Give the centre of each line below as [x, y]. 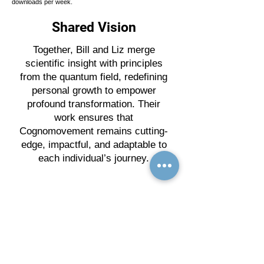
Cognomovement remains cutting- [94, 131]
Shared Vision [94, 28]
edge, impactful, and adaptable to [94, 145]
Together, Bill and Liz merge [94, 50]
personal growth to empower [94, 91]
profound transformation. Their [94, 104]
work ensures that [94, 118]
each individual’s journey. [94, 159]
